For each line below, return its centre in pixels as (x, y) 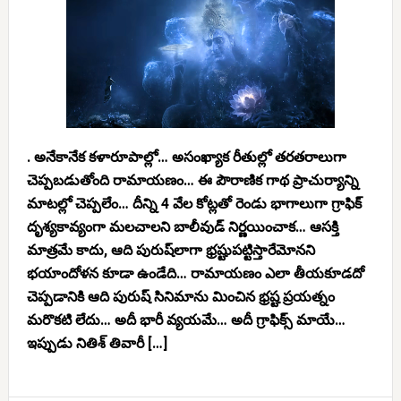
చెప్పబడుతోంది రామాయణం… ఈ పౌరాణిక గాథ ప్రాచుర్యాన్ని (192, 180)
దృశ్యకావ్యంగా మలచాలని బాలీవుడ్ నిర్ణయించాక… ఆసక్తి (182, 227)
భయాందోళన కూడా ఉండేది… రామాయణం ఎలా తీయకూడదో (195, 273)
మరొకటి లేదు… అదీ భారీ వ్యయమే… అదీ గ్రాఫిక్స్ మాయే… (186, 320)
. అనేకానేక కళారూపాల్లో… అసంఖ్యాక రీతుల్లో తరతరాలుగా (186, 157)
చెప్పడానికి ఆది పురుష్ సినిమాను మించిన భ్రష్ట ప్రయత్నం (180, 297)
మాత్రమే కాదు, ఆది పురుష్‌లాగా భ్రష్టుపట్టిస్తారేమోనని (171, 250)
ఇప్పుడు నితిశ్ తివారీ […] (97, 343)
